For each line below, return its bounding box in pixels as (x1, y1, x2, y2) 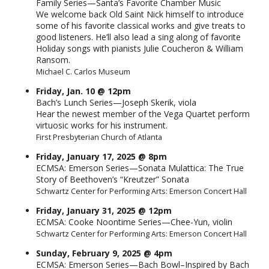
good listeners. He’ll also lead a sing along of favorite (36, 31, 241, 43)
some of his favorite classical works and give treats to (36, 20, 246, 32)
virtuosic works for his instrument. (36, 119, 168, 131)
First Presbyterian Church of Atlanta (36, 132, 162, 143)
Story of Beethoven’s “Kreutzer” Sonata (36, 174, 189, 186)
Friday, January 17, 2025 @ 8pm (36, 151, 167, 163)
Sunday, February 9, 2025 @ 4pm (36, 247, 172, 259)
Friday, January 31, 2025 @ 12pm (36, 205, 172, 217)
